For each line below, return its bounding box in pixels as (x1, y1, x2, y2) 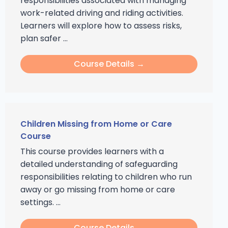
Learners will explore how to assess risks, (20, 20, 182, 32)
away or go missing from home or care (20, 184, 175, 195)
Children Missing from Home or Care (20, 118, 172, 130)
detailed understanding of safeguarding (20, 158, 178, 170)
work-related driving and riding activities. (20, 7, 183, 19)
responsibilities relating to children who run (20, 171, 192, 183)
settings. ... (20, 196, 61, 208)
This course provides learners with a (20, 146, 164, 157)
